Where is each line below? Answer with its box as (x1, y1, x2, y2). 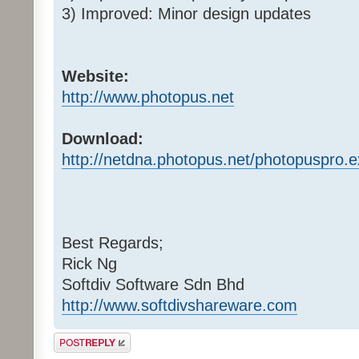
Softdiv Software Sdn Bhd (62, 276, 244, 294)
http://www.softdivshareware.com (62, 296, 297, 315)
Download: (62, 130, 143, 148)
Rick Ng (62, 255, 117, 273)
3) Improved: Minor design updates (62, 5, 311, 23)
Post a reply (54, 333, 100, 343)
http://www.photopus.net (62, 88, 234, 107)
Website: (62, 67, 129, 86)
